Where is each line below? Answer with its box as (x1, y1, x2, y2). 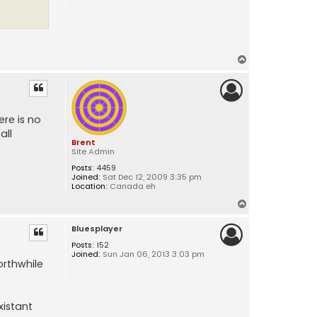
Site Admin (71, 145, 115, 157)
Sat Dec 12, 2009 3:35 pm (100, 171, 202, 183)
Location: (71, 180, 108, 192)
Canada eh (107, 180, 156, 192)
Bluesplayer (71, 222, 122, 234)
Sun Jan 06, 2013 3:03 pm (100, 248, 204, 260)
